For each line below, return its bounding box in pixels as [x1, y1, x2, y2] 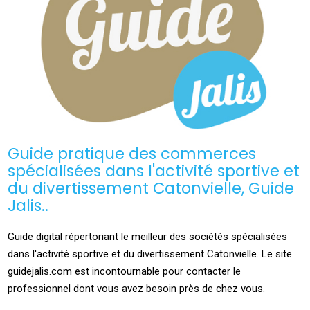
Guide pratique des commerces [8, 143, 257, 165]
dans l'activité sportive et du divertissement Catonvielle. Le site [8, 248, 293, 261]
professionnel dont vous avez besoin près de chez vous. [8, 282, 266, 295]
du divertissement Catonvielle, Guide [8, 177, 295, 200]
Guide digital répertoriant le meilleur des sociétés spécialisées [8, 230, 288, 244]
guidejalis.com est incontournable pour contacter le [8, 265, 241, 278]
